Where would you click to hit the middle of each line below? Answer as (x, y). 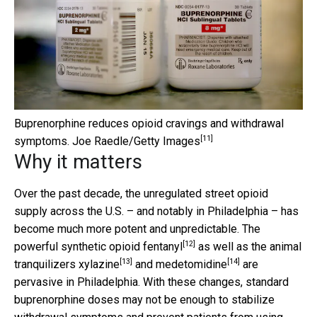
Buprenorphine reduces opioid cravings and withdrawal (149, 123)
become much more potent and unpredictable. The (137, 229)
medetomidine (191, 264)
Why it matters (78, 161)
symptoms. (42, 141)
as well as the (232, 246)
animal (286, 246)
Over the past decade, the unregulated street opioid (141, 193)
